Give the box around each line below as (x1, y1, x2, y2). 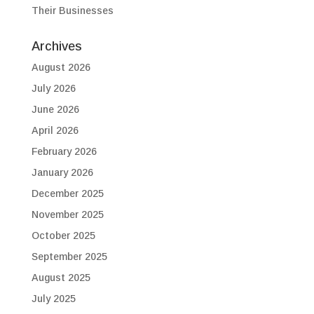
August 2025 (31, 272, 90, 283)
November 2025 (31, 209, 104, 220)
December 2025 (31, 188, 104, 199)
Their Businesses (31, 5, 114, 16)
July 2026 (31, 83, 76, 94)
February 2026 (31, 146, 97, 157)
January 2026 (31, 167, 93, 178)
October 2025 (31, 230, 95, 241)
